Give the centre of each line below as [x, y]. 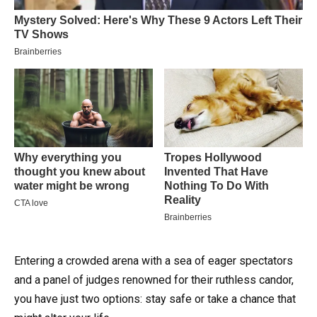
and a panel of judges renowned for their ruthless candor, [154, 279]
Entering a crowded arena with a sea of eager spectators [154, 260]
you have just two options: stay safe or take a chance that [155, 299]
